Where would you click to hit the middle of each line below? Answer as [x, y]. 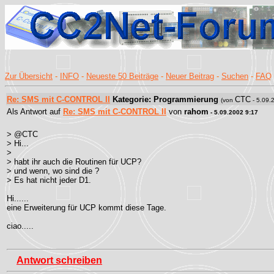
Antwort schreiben [59, 260]
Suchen [235, 76]
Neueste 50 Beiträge [122, 76]
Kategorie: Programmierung [164, 99]
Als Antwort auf [35, 112]
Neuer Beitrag [190, 76]
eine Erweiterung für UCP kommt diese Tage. [87, 208]
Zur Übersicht [29, 76]
